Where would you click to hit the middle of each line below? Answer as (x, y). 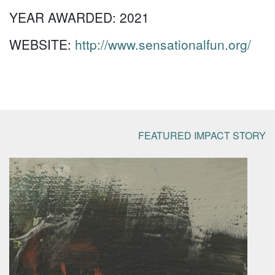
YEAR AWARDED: (64, 17)
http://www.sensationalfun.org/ (163, 44)
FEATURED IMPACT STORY (202, 135)
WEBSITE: (42, 44)
